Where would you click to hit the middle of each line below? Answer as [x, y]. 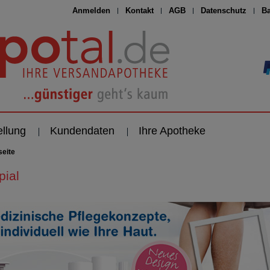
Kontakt [140, 11]
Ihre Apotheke [172, 130]
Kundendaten [83, 130]
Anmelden [92, 11]
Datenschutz [224, 11]
